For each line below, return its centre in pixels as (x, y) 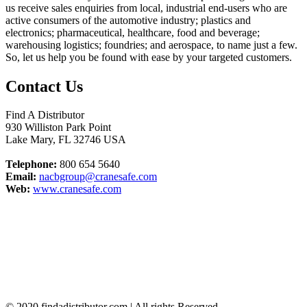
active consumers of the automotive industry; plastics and (128, 20)
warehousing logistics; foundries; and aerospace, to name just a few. (151, 45)
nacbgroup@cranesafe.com (98, 177)
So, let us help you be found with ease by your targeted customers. (149, 57)
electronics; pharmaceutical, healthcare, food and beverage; (133, 32)
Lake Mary (29, 140)
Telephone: (31, 164)
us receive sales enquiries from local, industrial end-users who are (146, 8)
